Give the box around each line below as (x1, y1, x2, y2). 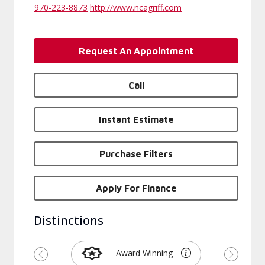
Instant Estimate (98, 114, 174, 125)
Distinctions (34, 212, 104, 228)
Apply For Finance (95, 183, 177, 193)
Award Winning (116, 247, 173, 258)
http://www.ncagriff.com (90, 2, 182, 13)
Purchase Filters (99, 148, 173, 159)
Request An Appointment (79, 46, 193, 56)
